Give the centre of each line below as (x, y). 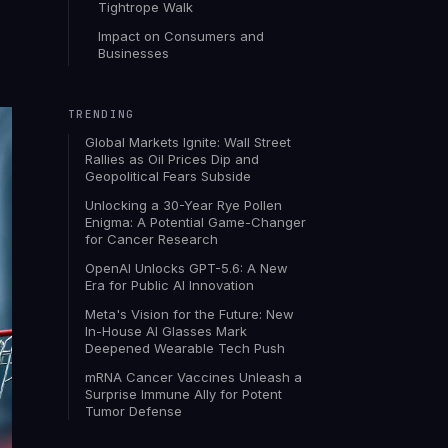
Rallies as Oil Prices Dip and (172, 159)
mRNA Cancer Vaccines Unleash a (193, 377)
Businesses (133, 53)
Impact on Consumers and (181, 36)
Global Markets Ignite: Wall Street (188, 142)
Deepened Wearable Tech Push (185, 348)
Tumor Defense (133, 411)
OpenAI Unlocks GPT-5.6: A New (186, 268)
